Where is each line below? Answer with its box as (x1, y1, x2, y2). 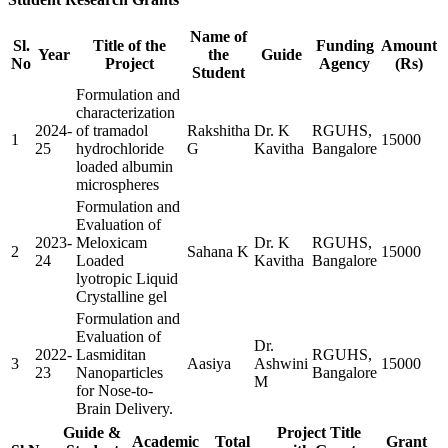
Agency (319, 54, 370, 72)
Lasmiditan (76, 345, 146, 363)
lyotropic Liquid (76, 269, 178, 287)
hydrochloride (76, 139, 164, 157)
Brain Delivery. (76, 399, 173, 417)
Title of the (93, 36, 166, 54)
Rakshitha (187, 121, 250, 139)
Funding (315, 36, 374, 54)
